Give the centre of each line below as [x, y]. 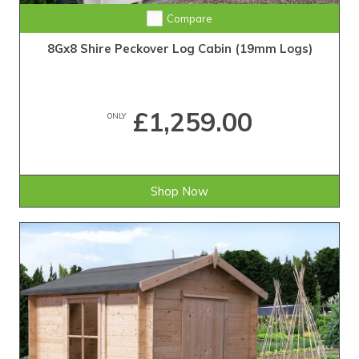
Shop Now [179, 192]
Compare [189, 19]
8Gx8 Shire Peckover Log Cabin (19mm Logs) [179, 49]
